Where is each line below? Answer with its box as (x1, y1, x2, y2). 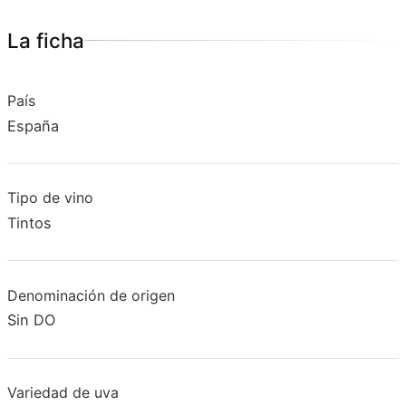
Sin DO (7, 311, 55, 330)
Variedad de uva (7, 382, 119, 401)
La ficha (7, 28, 84, 53)
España (7, 117, 59, 136)
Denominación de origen (7, 285, 175, 304)
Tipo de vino (7, 188, 93, 208)
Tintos (7, 214, 52, 233)
